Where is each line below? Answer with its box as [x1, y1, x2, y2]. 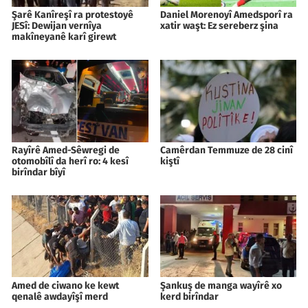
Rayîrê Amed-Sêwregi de [12, 144, 120, 156]
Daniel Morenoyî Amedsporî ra [159, 8, 293, 21]
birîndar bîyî [12, 166, 65, 178]
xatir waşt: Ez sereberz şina [159, 19, 278, 32]
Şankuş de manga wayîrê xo [159, 279, 282, 291]
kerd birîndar [159, 290, 219, 302]
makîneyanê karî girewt [12, 30, 116, 43]
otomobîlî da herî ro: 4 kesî [12, 155, 129, 167]
